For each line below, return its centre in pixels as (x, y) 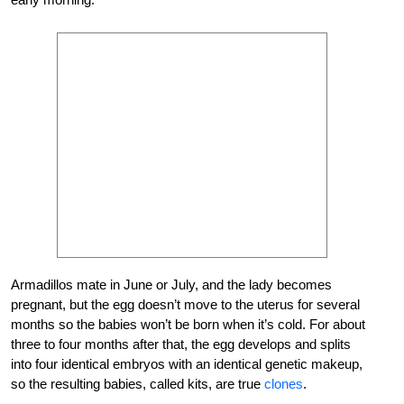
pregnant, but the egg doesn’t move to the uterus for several (185, 304)
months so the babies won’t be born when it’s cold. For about (188, 324)
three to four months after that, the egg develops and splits (181, 344)
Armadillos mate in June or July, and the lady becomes (171, 284)
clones (284, 383)
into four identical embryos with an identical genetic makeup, (187, 363)
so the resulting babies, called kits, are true (138, 383)
